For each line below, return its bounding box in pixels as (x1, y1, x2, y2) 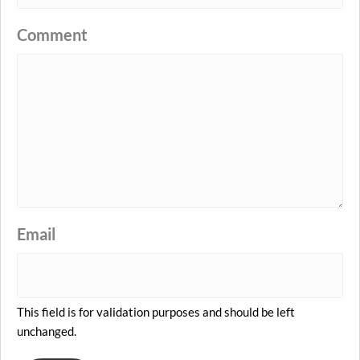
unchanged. (17, 324, 76, 338)
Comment (17, 25, 88, 44)
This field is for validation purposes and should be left (17, 305, 295, 319)
